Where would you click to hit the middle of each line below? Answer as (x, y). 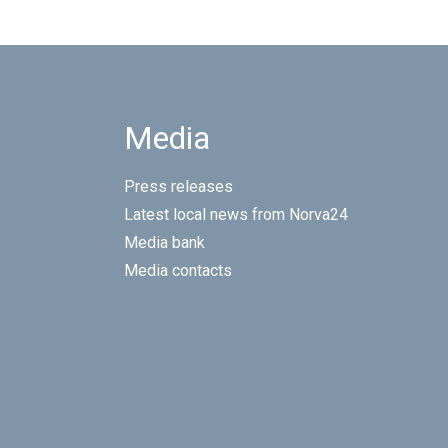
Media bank (164, 243)
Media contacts (178, 271)
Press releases (178, 187)
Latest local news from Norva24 (236, 215)
